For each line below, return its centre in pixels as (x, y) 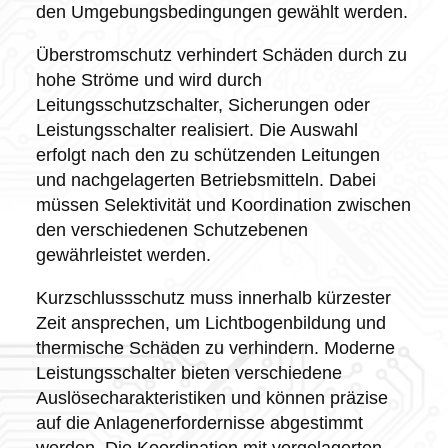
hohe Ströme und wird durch (148, 79)
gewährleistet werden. (123, 254)
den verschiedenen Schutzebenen (171, 229)
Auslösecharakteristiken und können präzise (211, 397)
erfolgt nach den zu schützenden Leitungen (207, 154)
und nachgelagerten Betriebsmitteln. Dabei (205, 179)
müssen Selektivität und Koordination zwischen (223, 204)
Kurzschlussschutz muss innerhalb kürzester (213, 297)
